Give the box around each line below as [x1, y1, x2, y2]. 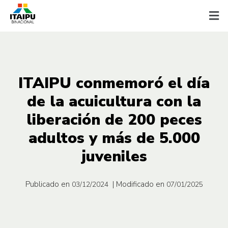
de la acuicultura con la [27, 91, 201, 112]
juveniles [81, 146, 147, 167]
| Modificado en [112, 179, 164, 189]
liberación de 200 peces [26, 109, 202, 130]
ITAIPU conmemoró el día [18, 72, 210, 94]
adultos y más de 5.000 [28, 127, 200, 149]
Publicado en [25, 179, 70, 189]
